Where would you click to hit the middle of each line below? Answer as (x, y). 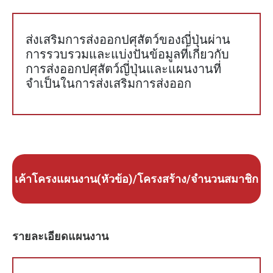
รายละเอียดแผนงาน (60, 236)
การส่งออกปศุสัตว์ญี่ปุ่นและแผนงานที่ (123, 69)
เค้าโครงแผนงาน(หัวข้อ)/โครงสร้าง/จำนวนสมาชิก (136, 179)
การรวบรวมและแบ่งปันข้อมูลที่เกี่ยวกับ (127, 55)
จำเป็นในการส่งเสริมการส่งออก (108, 84)
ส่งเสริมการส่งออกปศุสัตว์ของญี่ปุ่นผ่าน (128, 40)
